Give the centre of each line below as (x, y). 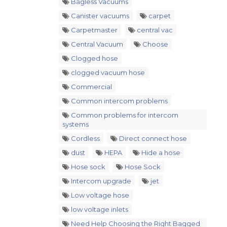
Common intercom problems (119, 101)
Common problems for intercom (124, 115)
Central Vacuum (96, 44)
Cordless (85, 138)
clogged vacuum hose (107, 72)
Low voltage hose (99, 195)
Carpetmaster (93, 30)
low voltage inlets (99, 209)
